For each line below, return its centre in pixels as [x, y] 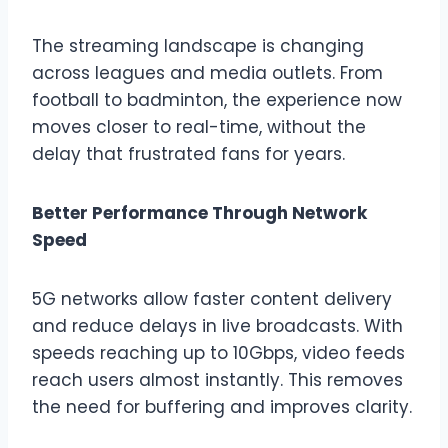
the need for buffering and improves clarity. [222, 406]
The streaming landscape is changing [198, 45]
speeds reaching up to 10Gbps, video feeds [218, 352]
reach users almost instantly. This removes [217, 379]
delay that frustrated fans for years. [188, 153]
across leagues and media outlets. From [207, 72]
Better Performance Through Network [199, 212]
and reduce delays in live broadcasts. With [217, 325]
